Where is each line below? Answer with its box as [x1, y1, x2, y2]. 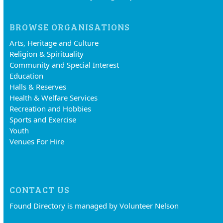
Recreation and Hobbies [9, 104, 92, 114]
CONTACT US [9, 184, 70, 196]
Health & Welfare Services [9, 93, 98, 103]
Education [9, 71, 44, 81]
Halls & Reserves [9, 82, 67, 92]
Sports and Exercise [9, 114, 77, 125]
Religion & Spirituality [9, 49, 84, 59]
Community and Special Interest [9, 60, 119, 70]
